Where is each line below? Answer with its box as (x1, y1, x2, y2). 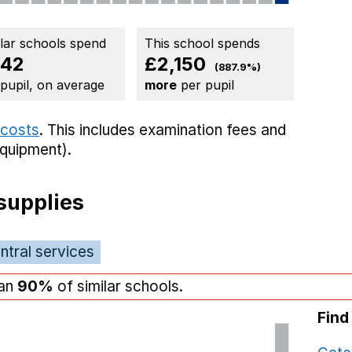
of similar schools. (53, 277, 183, 296)
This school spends (145, 35, 260, 51)
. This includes (39, 121, 139, 140)
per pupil (177, 77, 234, 93)
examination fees (139, 121, 257, 140)
